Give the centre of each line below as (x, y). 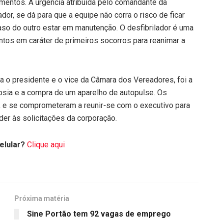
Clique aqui (46, 144)
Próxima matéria (42, 198)
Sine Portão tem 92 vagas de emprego (99, 214)
